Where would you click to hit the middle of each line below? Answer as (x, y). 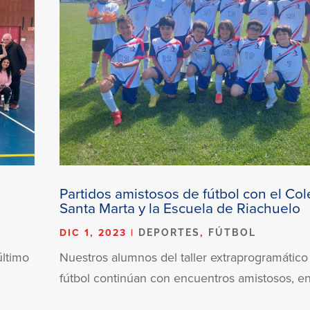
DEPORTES (170, 232)
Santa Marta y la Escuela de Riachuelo (180, 207)
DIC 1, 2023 (93, 232)
